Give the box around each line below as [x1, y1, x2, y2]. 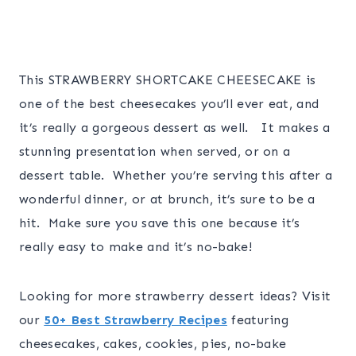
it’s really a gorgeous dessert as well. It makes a [19, 120, 331, 136]
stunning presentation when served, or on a [19, 144, 291, 160]
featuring [226, 312, 289, 328]
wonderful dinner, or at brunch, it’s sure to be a [19, 192, 315, 207]
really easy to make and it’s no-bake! [19, 239, 252, 255]
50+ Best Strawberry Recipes [44, 312, 227, 328]
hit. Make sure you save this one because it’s [19, 215, 300, 231]
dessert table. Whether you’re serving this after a [19, 168, 333, 184]
